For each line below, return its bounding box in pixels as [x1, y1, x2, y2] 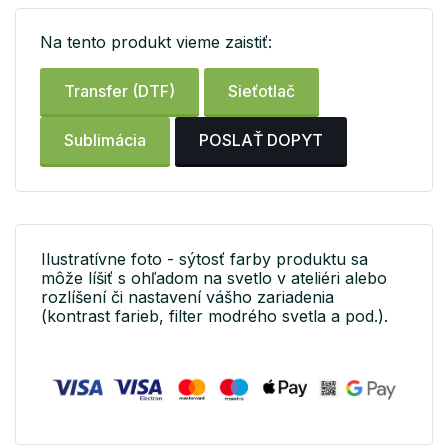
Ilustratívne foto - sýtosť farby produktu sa [41, 248, 368, 269]
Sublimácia [64, 130, 146, 151]
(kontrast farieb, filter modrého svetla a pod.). [41, 305, 388, 326]
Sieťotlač [228, 81, 295, 102]
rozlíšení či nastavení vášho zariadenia [41, 286, 334, 307]
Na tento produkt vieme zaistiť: [40, 31, 272, 52]
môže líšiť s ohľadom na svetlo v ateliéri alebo [41, 267, 387, 288]
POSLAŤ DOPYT [199, 130, 323, 151]
